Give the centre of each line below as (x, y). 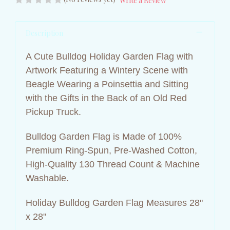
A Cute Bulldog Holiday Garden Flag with (109, 56)
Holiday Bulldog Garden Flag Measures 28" (114, 203)
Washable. (47, 178)
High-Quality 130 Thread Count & (95, 164)
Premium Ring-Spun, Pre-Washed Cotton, (111, 150)
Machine (182, 164)
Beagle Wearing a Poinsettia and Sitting (107, 84)
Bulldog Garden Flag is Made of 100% (104, 136)
